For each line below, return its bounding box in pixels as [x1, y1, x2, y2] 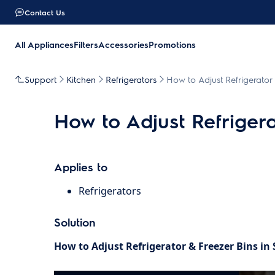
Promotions [149, 39, 196, 50]
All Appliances [15, 39, 74, 50]
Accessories [98, 39, 149, 50]
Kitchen [66, 74, 96, 85]
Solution [54, 215, 96, 229]
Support [25, 74, 56, 85]
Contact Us [25, 7, 65, 17]
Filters [74, 39, 98, 50]
